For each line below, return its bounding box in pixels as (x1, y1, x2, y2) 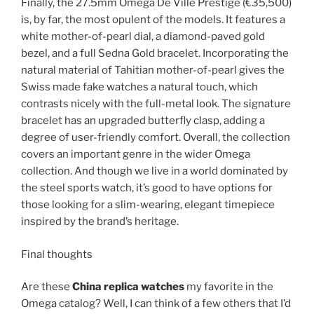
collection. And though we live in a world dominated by (21, 165, 288, 178)
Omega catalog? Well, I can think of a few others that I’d (21, 297, 291, 310)
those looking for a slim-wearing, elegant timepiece (21, 198, 275, 212)
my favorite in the (184, 280, 273, 294)
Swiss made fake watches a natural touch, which (21, 81, 258, 94)
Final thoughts (21, 247, 93, 261)
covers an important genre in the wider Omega (21, 148, 250, 161)
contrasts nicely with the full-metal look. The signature (21, 97, 291, 111)
